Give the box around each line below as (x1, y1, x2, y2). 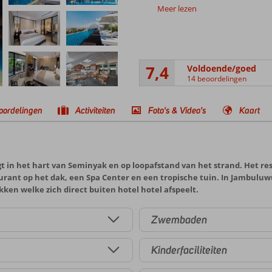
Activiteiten (75, 104, 115, 116)
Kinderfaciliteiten (151, 243, 227, 257)
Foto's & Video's (148, 104, 206, 116)
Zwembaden (151, 212, 207, 226)
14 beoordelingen (186, 73, 246, 84)
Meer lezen (157, 3, 197, 14)
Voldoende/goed (186, 62, 256, 74)
